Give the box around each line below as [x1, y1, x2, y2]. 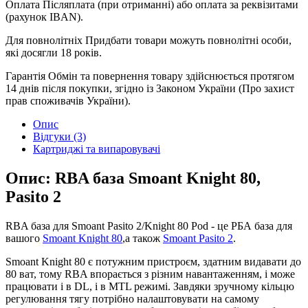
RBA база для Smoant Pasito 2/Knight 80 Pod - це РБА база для [5, 219, 292, 232]
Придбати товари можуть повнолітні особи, [85, 34, 291, 46]
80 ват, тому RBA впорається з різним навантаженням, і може [5, 267, 295, 280]
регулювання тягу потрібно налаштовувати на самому [5, 292, 259, 305]
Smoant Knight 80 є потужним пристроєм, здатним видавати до [5, 255, 301, 267]
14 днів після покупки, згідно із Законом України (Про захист [5, 82, 294, 94]
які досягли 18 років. [5, 46, 102, 58]
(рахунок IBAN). [5, 10, 83, 23]
